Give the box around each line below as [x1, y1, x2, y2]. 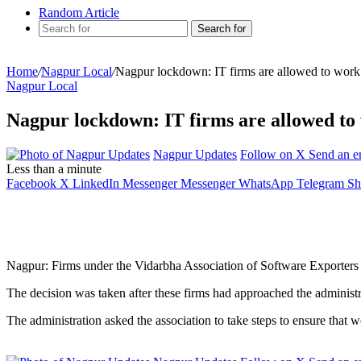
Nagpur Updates [153, 147, 237, 161]
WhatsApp [239, 176, 293, 190]
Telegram [297, 176, 344, 190]
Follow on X [240, 147, 305, 161]
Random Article [39, 6, 119, 19]
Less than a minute [6, 161, 102, 176]
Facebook [6, 176, 56, 190]
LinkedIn [73, 176, 119, 190]
